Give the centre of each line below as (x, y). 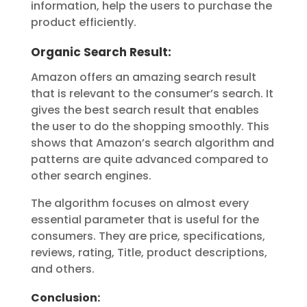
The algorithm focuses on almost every (139, 204)
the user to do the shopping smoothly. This (150, 127)
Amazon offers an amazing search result (143, 77)
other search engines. (91, 176)
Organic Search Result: (101, 52)
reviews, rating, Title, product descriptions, (149, 253)
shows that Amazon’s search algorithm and (152, 143)
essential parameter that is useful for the (145, 220)
